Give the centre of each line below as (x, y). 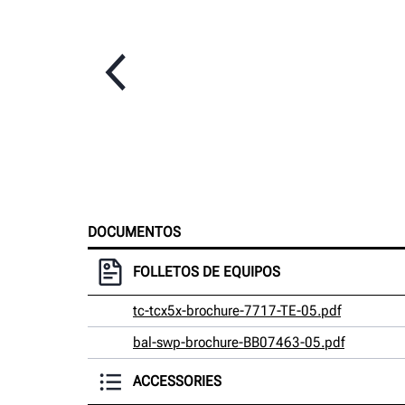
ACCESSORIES (177, 381)
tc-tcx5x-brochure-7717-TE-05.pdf (237, 310)
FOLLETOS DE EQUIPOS (207, 271)
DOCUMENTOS (134, 231)
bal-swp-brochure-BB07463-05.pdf (239, 342)
